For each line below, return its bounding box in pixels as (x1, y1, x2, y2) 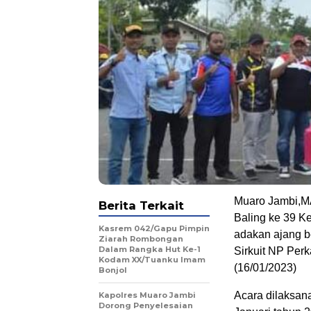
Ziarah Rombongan (99, 233, 183, 244)
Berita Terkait (99, 198, 184, 212)
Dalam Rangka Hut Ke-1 (99, 244, 201, 254)
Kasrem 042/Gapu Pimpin (99, 223, 210, 233)
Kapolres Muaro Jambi (99, 289, 196, 300)
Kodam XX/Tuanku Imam (99, 254, 205, 264)
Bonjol (99, 264, 127, 275)
